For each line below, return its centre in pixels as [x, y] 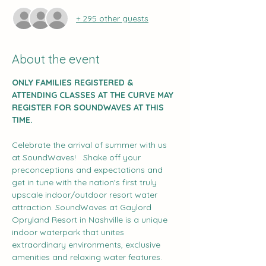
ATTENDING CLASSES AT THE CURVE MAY [94, 95]
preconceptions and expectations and [88, 170]
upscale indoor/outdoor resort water [86, 195]
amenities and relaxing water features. [88, 257]
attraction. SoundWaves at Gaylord [83, 207]
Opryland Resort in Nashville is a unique [91, 220]
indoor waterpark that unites [69, 232]
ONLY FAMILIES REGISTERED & [74, 83]
